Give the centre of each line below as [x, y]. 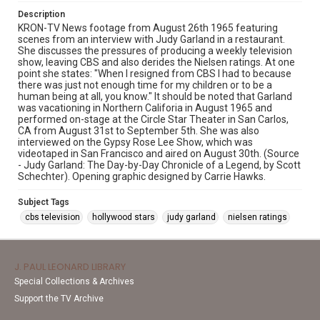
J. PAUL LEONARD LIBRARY [70, 267]
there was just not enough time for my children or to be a [145, 85]
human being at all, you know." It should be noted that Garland [155, 96]
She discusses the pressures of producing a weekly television [155, 51]
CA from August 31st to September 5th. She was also [139, 131]
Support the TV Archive [59, 299]
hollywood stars [124, 217]
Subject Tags [44, 202]
